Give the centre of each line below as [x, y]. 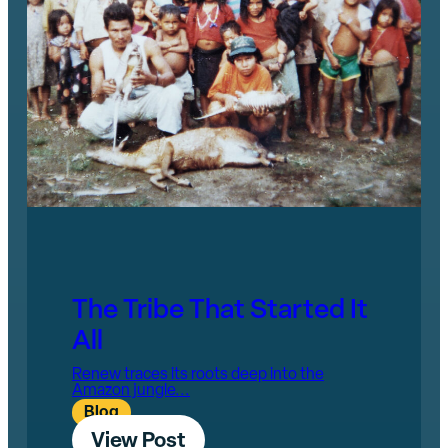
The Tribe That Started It [219, 311]
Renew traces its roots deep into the [197, 375]
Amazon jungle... [130, 391]
